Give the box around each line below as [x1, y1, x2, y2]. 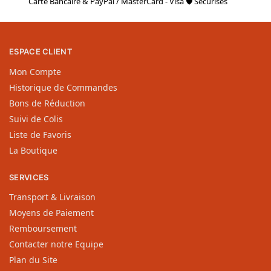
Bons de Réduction [9, 97, 85, 109]
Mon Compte [9, 65, 61, 77]
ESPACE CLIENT [9, 47, 73, 57]
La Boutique [9, 144, 57, 156]
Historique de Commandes [9, 81, 117, 93]
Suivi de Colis [9, 113, 63, 125]
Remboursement [9, 223, 77, 235]
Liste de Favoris [9, 128, 71, 140]
